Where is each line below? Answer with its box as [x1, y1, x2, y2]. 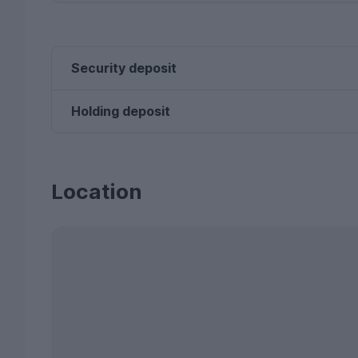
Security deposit [71, 60, 177, 76]
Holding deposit [71, 103, 170, 119]
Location [51, 179, 142, 204]
